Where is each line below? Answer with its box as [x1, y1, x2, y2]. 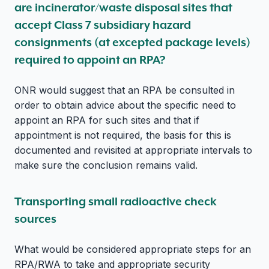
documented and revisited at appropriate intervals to [14, 144, 252, 156]
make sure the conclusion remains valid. [14, 159, 198, 171]
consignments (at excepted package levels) [14, 34, 250, 49]
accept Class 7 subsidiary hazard [14, 17, 191, 32]
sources [14, 211, 56, 226]
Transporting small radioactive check [14, 193, 217, 208]
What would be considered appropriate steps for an [14, 243, 251, 255]
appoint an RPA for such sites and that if [14, 113, 199, 126]
